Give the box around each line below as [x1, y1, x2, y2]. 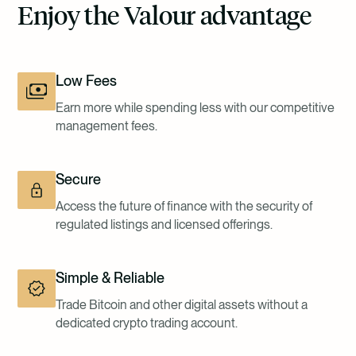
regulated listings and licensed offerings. [56, 216, 273, 232]
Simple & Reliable [56, 269, 164, 286]
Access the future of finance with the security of [56, 198, 312, 214]
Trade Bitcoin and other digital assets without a [56, 296, 308, 312]
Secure [56, 170, 101, 188]
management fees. [56, 118, 157, 133]
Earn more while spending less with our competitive [56, 99, 335, 115]
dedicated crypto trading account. [56, 315, 238, 331]
